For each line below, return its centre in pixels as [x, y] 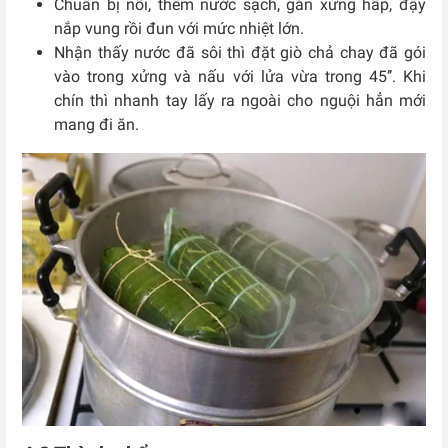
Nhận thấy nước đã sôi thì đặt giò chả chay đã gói [240, 52]
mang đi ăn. [96, 124]
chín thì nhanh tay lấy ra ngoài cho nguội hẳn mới [240, 100]
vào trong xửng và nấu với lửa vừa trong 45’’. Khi [240, 76]
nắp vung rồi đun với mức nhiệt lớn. [179, 28]
